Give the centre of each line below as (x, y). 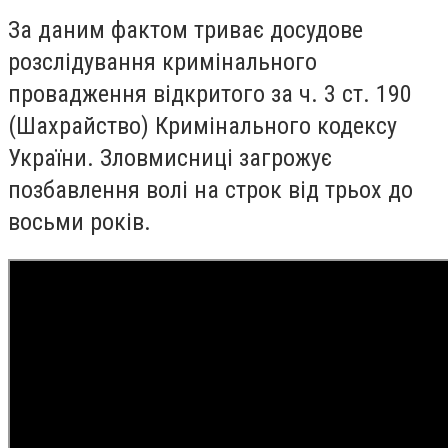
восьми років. (79, 221)
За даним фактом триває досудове (185, 29)
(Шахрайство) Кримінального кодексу (202, 125)
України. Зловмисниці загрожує (170, 157)
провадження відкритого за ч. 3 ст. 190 (210, 93)
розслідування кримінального (162, 61)
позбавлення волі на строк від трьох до (210, 189)
